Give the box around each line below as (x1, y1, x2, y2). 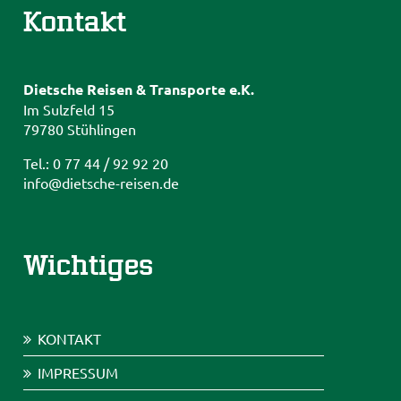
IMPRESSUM (38, 363, 119, 382)
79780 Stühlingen (23, 120, 137, 139)
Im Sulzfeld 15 (23, 100, 115, 119)
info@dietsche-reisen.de (23, 174, 180, 192)
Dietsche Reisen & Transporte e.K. (23, 80, 255, 99)
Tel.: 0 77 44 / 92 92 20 (23, 154, 169, 173)
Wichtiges (23, 247, 154, 281)
